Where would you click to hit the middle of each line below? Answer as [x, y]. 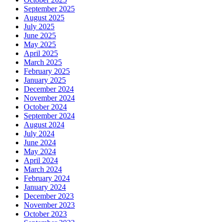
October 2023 [45, 214]
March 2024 [43, 169]
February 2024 [47, 178]
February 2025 [47, 71]
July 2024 [39, 133]
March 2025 [43, 62]
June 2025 [40, 35]
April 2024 [41, 160]
